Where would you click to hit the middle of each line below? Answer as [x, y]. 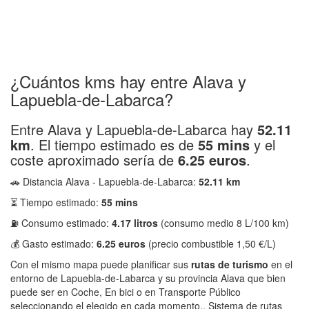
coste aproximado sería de [94, 160]
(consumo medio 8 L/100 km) [223, 223]
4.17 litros [135, 223]
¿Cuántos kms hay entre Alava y [128, 81]
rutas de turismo [230, 264]
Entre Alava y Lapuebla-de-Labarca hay [134, 129]
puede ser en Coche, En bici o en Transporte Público [126, 292]
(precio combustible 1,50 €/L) [211, 243]
